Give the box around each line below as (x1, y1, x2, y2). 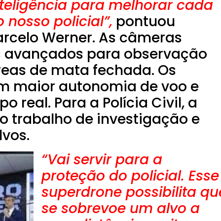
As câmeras (99, 28, 182, 48)
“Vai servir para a (41, 150, 162, 170)
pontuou (112, 12, 175, 32)
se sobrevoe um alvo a (41, 199, 200, 219)
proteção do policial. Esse (41, 166, 219, 186)
